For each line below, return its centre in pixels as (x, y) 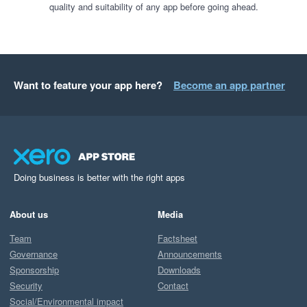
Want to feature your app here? (88, 85)
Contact (173, 285)
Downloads (179, 269)
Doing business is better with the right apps (99, 177)
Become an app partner (229, 85)
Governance (34, 254)
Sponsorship (34, 269)
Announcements (190, 254)
